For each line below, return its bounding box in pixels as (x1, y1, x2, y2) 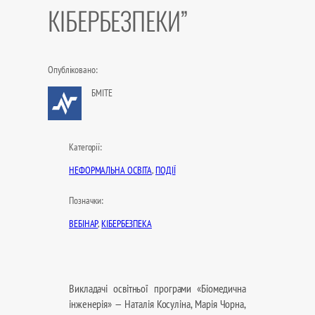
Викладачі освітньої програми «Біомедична (69, 281, 246, 296)
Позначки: (69, 194, 104, 207)
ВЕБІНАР (69, 217, 98, 231)
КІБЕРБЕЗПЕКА (101, 217, 152, 231)
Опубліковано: (48, 63, 98, 77)
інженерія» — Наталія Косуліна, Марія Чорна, (69, 296, 246, 311)
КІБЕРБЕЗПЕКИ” (48, 1, 188, 39)
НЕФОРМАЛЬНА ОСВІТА (69, 164, 153, 177)
